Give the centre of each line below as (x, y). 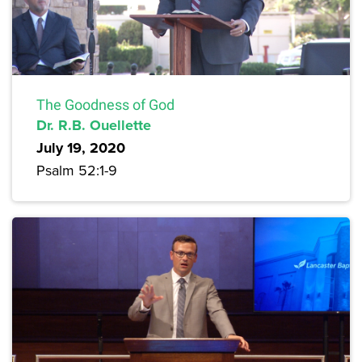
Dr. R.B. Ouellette (94, 125)
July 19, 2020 (81, 147)
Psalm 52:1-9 (77, 170)
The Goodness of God (105, 104)
